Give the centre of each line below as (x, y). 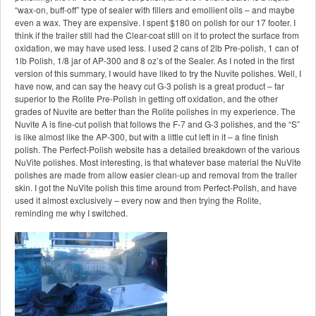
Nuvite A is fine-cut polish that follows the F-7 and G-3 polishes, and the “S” (157, 124)
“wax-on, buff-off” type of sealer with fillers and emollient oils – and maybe (155, 10)
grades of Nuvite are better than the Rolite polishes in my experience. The (155, 111)
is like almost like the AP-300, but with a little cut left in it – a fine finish (147, 137)
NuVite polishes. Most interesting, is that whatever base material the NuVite (158, 162)
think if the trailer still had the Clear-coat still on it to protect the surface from (157, 35)
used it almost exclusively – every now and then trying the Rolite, (138, 200)
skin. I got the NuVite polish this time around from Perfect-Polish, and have (156, 188)
